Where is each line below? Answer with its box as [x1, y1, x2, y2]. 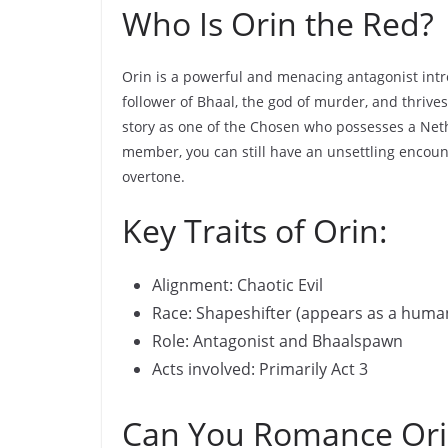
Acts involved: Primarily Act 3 [152, 357, 368, 380]
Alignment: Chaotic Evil [152, 273, 323, 296]
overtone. [122, 166, 185, 186]
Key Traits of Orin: [122, 208, 388, 252]
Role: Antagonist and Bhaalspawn [152, 329, 403, 352]
